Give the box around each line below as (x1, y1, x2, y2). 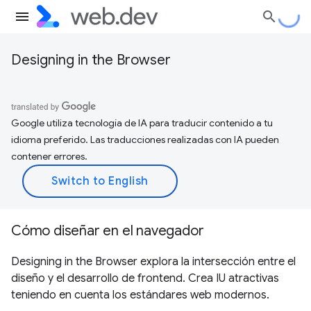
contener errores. (11, 150, 87, 162)
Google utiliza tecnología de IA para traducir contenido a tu (11, 117, 273, 129)
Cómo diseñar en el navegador (11, 222, 204, 239)
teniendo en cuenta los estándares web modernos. (11, 288, 269, 302)
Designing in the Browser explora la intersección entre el (11, 255, 296, 269)
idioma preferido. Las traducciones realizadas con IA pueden (11, 133, 279, 146)
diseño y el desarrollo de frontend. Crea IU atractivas (11, 271, 279, 285)
